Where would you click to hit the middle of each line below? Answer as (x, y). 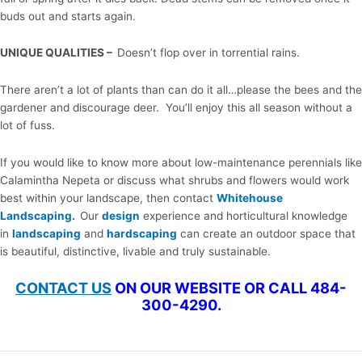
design (121, 216)
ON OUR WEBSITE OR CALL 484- (231, 288)
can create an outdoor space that (266, 234)
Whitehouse (250, 198)
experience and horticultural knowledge (244, 216)
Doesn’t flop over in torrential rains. (208, 53)
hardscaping (142, 234)
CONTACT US (63, 288)
